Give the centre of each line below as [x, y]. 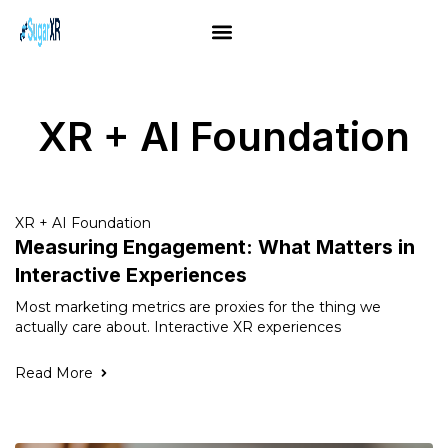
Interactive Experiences [131, 275]
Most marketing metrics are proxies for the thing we [198, 307]
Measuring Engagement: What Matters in [215, 247]
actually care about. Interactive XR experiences [178, 327]
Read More [54, 373]
